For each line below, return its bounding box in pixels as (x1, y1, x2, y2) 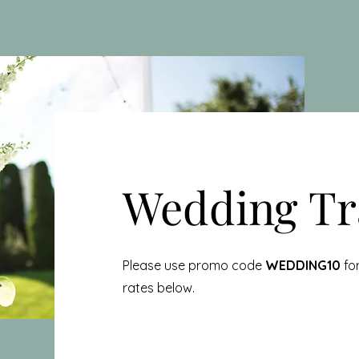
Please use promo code (122, 257, 265, 273)
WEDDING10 (264, 257, 341, 273)
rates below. (122, 280, 195, 296)
